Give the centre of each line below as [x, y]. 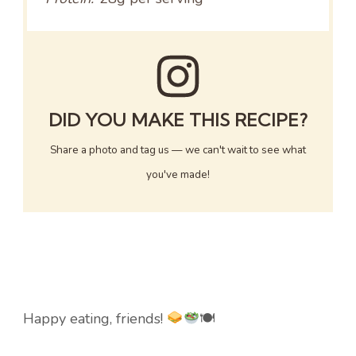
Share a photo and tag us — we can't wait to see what [178, 149]
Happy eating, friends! [95, 318]
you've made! [178, 174]
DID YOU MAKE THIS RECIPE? [178, 120]
